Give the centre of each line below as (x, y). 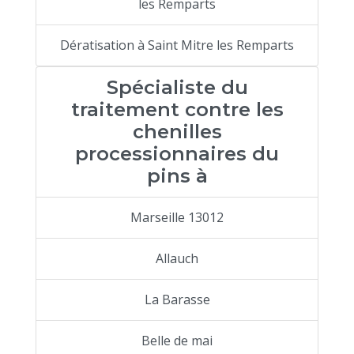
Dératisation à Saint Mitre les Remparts (177, 45)
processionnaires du (177, 154)
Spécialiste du (177, 88)
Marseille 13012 (177, 218)
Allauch (177, 259)
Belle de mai (177, 341)
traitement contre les (177, 110)
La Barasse (177, 300)
